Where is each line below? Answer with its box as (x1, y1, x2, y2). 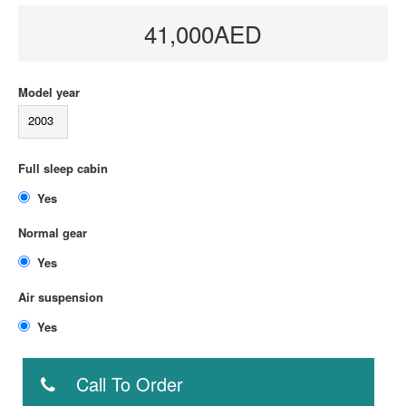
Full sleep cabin (18, 159, 108, 178)
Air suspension (18, 288, 103, 306)
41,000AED (144, 16, 262, 51)
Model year (18, 83, 80, 101)
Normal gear (18, 224, 87, 242)
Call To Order (75, 371, 183, 398)
